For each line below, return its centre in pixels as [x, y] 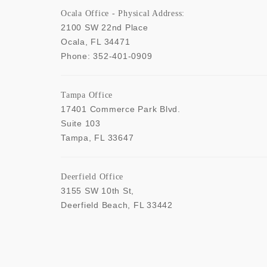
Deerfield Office [92, 177]
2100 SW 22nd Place [105, 27]
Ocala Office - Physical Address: [123, 13]
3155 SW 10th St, [97, 191]
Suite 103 [81, 123]
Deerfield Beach [94, 205]
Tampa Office [87, 95]
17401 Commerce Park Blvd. [121, 109]
